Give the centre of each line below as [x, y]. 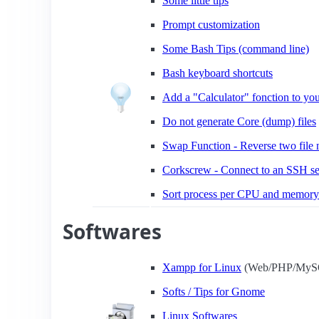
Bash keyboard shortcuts [218, 73]
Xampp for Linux [202, 267]
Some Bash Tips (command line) [236, 49]
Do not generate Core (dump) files [239, 121]
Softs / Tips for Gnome [214, 292]
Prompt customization [211, 25]
